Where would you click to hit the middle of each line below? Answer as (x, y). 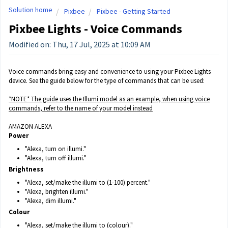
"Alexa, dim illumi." (51, 201)
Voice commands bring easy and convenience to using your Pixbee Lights (110, 72)
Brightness (26, 169)
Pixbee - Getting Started (134, 11)
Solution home (31, 10)
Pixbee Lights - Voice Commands (95, 29)
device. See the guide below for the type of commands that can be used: (107, 81)
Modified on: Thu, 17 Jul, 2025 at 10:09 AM (80, 44)
